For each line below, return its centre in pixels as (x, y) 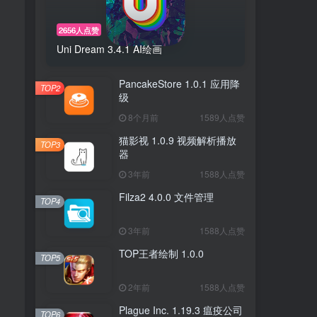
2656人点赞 (79, 30)
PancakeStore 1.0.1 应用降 (179, 83)
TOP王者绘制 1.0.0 (161, 253)
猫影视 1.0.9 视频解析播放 (178, 140)
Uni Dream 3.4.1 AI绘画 (109, 48)
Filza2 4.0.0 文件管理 (166, 196)
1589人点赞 (222, 117)
